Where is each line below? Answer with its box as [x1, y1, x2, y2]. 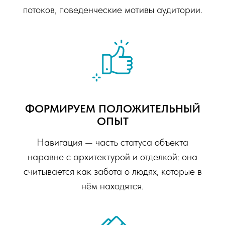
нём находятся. [81, 180, 144, 192]
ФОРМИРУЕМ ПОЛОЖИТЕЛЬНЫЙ [25, 102, 200, 116]
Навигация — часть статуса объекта [37, 136, 188, 149]
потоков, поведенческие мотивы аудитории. [23, 3, 202, 16]
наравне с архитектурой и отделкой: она [28, 151, 197, 163]
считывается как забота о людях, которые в [23, 165, 202, 178]
